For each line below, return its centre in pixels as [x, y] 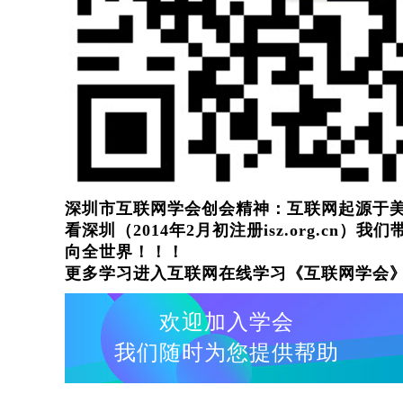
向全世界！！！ [125, 251]
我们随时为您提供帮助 [227, 352]
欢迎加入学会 [227, 322]
